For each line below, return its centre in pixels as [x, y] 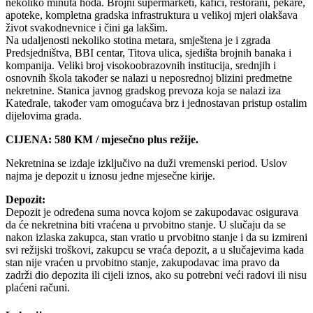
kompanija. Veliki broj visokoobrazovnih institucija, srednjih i [141, 66]
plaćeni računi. [38, 288]
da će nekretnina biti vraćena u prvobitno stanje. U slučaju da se [146, 225]
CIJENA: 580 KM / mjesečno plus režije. [102, 140]
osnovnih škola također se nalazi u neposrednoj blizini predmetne [149, 78]
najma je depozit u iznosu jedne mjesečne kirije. [110, 176]
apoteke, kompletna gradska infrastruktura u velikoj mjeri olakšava [152, 15]
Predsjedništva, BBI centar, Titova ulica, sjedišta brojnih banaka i [148, 53]
